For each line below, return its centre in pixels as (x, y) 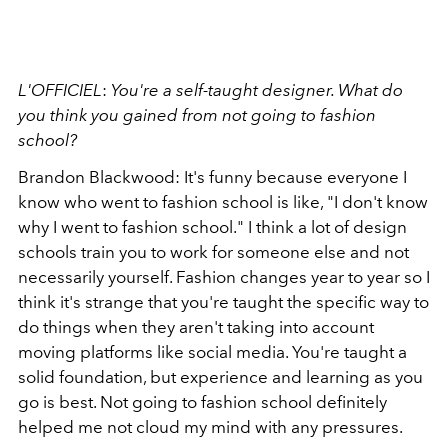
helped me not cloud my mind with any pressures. (212, 427)
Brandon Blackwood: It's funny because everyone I (212, 177)
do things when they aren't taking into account (196, 327)
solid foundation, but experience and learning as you (220, 377)
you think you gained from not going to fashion (197, 115)
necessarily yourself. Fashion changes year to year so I (224, 277)
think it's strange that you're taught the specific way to (223, 302)
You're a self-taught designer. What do (257, 90)
